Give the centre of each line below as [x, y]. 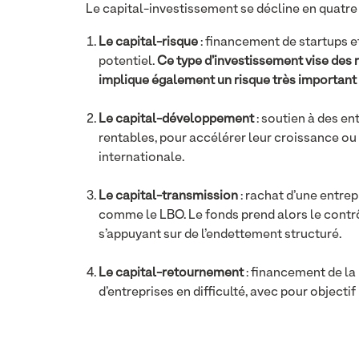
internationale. [141, 158]
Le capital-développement [176, 119]
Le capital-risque [148, 42]
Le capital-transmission [168, 196]
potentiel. [128, 62]
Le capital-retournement [171, 273]
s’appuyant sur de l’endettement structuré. [220, 235]
